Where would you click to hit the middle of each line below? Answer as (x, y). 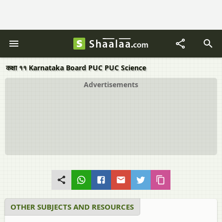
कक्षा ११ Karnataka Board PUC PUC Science (76, 68)
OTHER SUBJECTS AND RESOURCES (72, 207)
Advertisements (111, 84)
